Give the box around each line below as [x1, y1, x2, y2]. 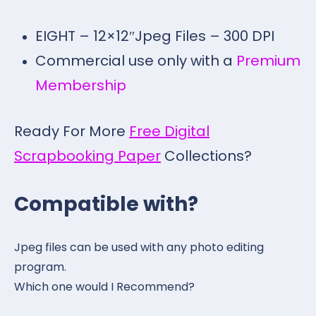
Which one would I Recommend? [14, 278, 195, 295]
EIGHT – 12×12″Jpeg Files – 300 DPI [35, 25, 274, 46]
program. [14, 258, 66, 275]
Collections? [161, 145, 252, 166]
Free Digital [129, 121, 209, 141]
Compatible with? [14, 190, 198, 218]
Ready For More [14, 121, 129, 141]
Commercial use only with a [35, 50, 236, 71]
